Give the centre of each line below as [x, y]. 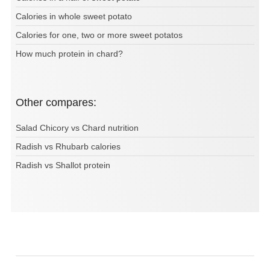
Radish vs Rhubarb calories [68, 147]
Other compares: [60, 103]
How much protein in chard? [69, 54]
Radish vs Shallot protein [63, 165]
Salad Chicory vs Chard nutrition [77, 128]
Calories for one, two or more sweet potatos [99, 35]
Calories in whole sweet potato [74, 17]
